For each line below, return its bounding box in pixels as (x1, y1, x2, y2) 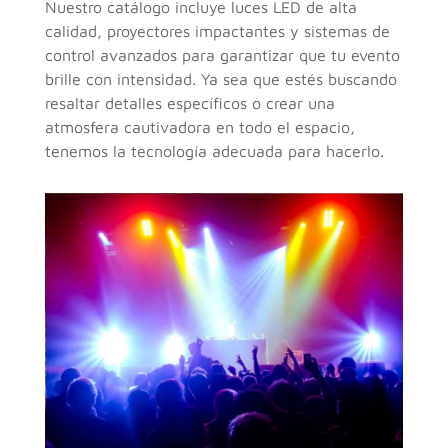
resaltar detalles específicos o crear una (44, 93, 335, 112)
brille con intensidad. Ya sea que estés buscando (44, 69, 397, 88)
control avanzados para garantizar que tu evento (44, 45, 400, 64)
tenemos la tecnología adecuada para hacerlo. (44, 141, 384, 160)
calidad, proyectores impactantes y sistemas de (44, 21, 390, 40)
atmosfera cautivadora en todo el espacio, (44, 117, 355, 136)
